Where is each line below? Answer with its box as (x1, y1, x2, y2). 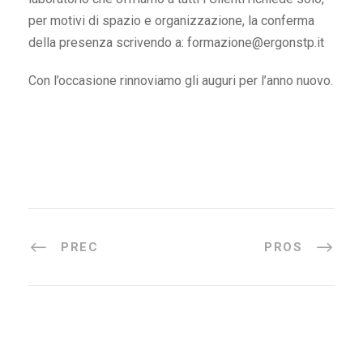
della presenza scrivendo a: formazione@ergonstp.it (28, 35, 324, 51)
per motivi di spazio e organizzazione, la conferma (28, 13, 314, 29)
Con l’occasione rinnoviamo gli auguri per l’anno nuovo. (28, 73, 333, 89)
